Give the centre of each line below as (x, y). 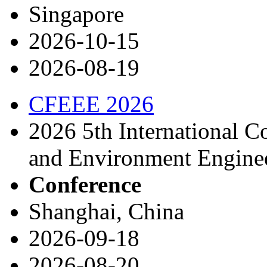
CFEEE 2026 (91, 104)
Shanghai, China (106, 211)
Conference (85, 184)
